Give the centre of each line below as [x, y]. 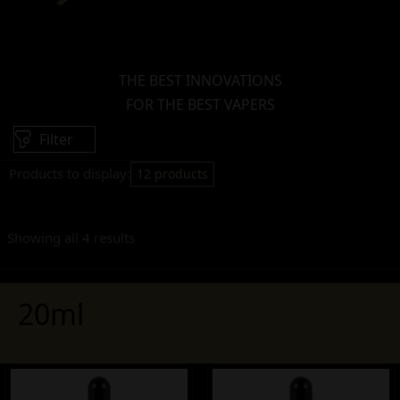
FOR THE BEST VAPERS [200, 104]
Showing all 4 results [71, 237]
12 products [172, 174]
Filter [56, 139]
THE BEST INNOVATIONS [200, 80]
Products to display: [70, 173]
